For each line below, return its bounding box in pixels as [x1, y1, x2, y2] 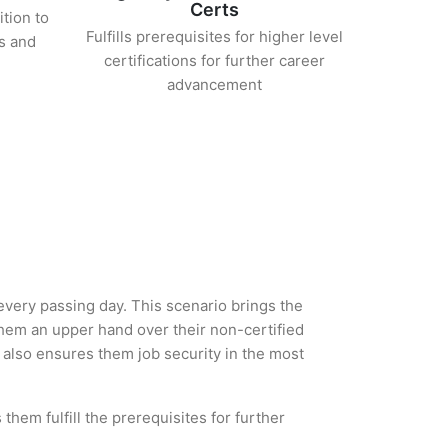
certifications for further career [104, 51, 326, 70]
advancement [167, 75, 263, 94]
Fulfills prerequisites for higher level [86, 27, 344, 46]
